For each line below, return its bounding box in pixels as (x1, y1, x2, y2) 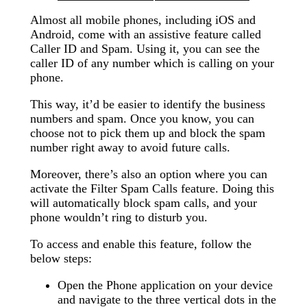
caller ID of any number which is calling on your (30, 56, 274, 70)
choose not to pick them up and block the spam (30, 125, 265, 140)
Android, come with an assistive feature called (30, 27, 261, 41)
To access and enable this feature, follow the (30, 236, 251, 251)
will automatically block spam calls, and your (30, 195, 257, 210)
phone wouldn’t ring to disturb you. (30, 210, 208, 224)
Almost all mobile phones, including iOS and (30, 12, 256, 27)
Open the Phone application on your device (58, 278, 273, 292)
